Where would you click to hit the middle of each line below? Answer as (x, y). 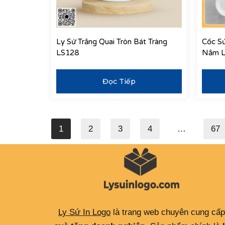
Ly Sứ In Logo (84, 212)
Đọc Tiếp (119, 81)
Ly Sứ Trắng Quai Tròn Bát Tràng (112, 42)
